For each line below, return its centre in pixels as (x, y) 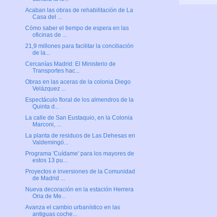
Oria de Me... (49, 196)
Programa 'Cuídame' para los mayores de (79, 153)
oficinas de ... (49, 35)
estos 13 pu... (50, 160)
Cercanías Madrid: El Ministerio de (70, 64)
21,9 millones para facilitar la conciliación (79, 46)
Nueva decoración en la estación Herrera (79, 189)
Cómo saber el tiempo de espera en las (77, 28)
